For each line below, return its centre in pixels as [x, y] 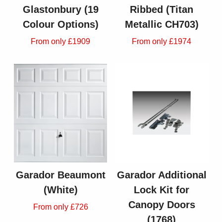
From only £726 [60, 207]
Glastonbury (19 [60, 10]
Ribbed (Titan [162, 10]
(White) [60, 190]
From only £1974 [162, 42]
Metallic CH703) [162, 25]
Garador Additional [162, 175]
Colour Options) [60, 25]
